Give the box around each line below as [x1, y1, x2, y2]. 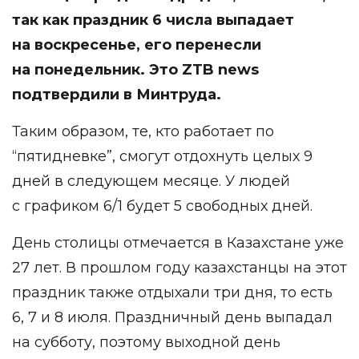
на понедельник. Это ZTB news [12, 61, 259, 79]
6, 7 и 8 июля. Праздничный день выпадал [12, 309, 333, 326]
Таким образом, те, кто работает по [12, 123, 274, 140]
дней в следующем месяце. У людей [12, 172, 290, 190]
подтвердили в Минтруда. [12, 86, 221, 103]
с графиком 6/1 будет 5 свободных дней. [12, 197, 321, 215]
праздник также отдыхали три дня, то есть [12, 284, 333, 301]
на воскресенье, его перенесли [12, 36, 261, 54]
